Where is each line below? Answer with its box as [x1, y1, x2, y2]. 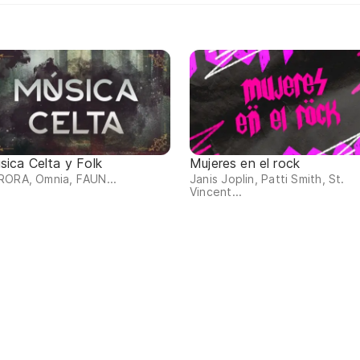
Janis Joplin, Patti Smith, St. [190, 172, 345, 186]
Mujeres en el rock [190, 155, 301, 172]
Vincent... [190, 185, 243, 199]
